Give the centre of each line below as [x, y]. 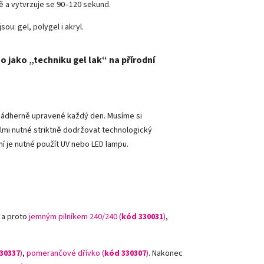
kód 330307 [125, 253]
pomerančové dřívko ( [65, 253]
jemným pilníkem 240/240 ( [75, 217]
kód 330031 [142, 217]
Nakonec [167, 253]
